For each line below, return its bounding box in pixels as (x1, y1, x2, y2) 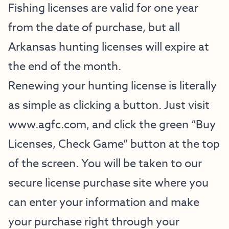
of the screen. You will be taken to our (8, 155, 202, 172)
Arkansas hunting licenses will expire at (8, 39, 209, 55)
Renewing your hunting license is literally (8, 78, 217, 94)
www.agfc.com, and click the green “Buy (8, 117, 216, 133)
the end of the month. (8, 58, 124, 75)
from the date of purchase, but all (8, 19, 180, 36)
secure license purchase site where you (8, 175, 209, 191)
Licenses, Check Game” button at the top (8, 136, 220, 152)
